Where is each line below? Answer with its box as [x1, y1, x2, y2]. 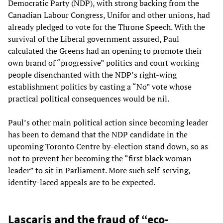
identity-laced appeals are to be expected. [8, 176, 155, 188]
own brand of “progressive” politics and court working [8, 57, 199, 68]
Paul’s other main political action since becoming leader [8, 116, 208, 128]
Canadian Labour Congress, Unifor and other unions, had [8, 9, 210, 20]
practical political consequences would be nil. [8, 93, 169, 104]
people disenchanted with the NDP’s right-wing [8, 69, 177, 80]
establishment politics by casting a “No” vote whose [8, 81, 192, 92]
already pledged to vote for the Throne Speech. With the [8, 21, 205, 32]
